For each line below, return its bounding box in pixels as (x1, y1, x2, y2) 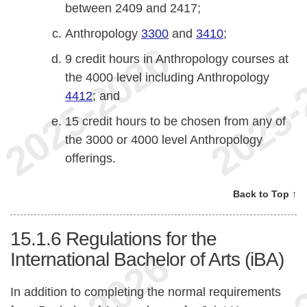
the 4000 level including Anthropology (65, 70, 269, 84)
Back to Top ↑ (233, 188, 297, 199)
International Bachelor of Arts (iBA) (10, 248, 284, 270)
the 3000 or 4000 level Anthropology (65, 132, 262, 147)
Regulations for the (66, 228, 217, 249)
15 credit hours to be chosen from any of (65, 114, 286, 128)
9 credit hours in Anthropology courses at (65, 51, 288, 66)
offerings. (65, 151, 116, 165)
